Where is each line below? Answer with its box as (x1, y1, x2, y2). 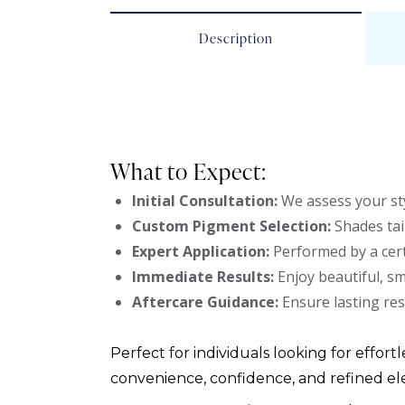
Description (199, 29, 273, 49)
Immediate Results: (132, 267, 274, 287)
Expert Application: (132, 241, 269, 262)
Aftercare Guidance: (132, 292, 278, 313)
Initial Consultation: (132, 191, 278, 212)
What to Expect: (110, 155, 267, 187)
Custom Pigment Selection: (132, 216, 331, 237)
